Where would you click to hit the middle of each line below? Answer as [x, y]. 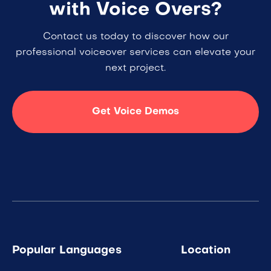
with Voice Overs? [135, 11]
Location [206, 251]
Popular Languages [67, 251]
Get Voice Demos [135, 112]
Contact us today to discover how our [135, 37]
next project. [135, 69]
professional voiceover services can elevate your [135, 53]
